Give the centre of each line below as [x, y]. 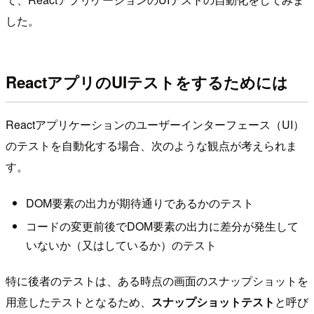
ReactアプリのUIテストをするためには [147, 82]
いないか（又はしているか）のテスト [121, 245]
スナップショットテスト [213, 301]
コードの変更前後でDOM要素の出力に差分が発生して [162, 226]
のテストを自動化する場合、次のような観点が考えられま [151, 146]
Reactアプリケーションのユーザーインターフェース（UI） [155, 125]
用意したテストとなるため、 [78, 301]
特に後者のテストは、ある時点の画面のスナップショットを [157, 280]
